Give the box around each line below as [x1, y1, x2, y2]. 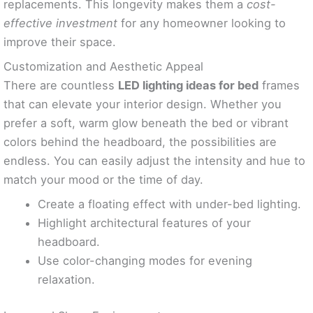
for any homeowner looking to [117, 16, 286, 31]
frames [259, 78, 300, 93]
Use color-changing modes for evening [38, 254, 253, 268]
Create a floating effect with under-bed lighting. [38, 197, 302, 212]
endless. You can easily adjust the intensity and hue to [3, 154, 305, 168]
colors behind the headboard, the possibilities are [3, 135, 277, 150]
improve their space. [3, 35, 116, 50]
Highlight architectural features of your [38, 216, 252, 231]
